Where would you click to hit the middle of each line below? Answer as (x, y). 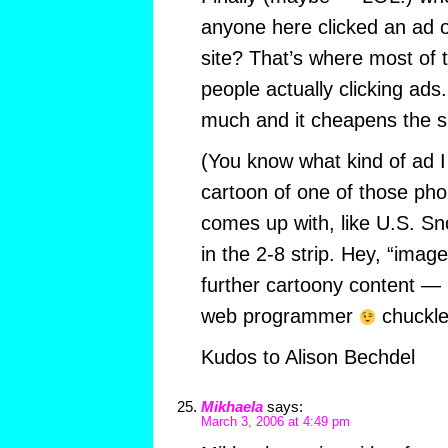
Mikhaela (231, 407)
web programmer (279, 316)
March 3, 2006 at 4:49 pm (275, 422)
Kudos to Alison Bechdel (307, 357)
